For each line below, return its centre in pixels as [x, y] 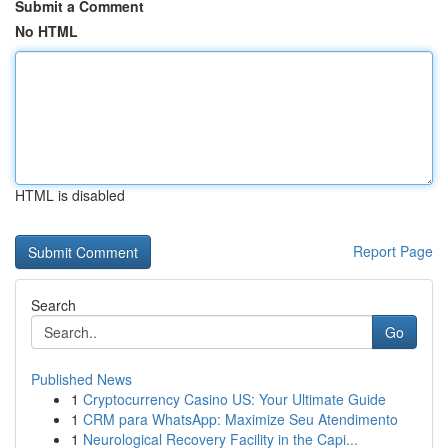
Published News [81, 379]
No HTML [46, 31]
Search [53, 305]
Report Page [393, 251]
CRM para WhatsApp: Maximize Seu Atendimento [240, 419]
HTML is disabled [70, 195]
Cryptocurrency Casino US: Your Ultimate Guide [234, 399]
